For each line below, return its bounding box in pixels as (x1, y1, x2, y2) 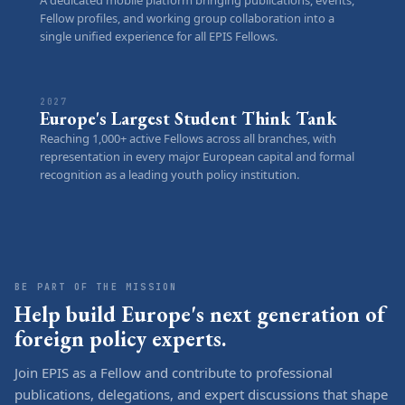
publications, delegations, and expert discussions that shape (14, 384, 388, 403)
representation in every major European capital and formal (40, 147, 354, 165)
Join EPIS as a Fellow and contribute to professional (14, 363, 333, 381)
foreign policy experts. (14, 324, 226, 353)
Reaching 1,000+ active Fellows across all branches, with (40, 129, 336, 146)
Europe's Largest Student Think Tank (40, 106, 337, 130)
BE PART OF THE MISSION (14, 280, 178, 293)
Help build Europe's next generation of (14, 299, 385, 328)
